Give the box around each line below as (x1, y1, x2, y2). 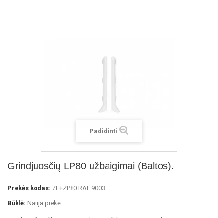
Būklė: (7, 200, 26, 207)
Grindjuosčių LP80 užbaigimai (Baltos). (7, 161, 174, 171)
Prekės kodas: (7, 184, 51, 192)
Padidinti (90, 127, 117, 135)
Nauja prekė (27, 200, 61, 207)
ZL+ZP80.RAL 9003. (52, 184, 107, 192)
